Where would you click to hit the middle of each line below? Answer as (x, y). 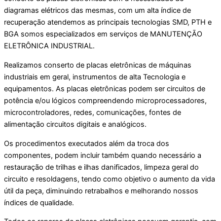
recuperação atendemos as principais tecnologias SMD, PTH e (108, 22)
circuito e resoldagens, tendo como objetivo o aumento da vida (110, 179)
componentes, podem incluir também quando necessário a (103, 155)
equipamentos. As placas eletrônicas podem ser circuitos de (105, 89)
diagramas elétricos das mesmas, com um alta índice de (97, 11)
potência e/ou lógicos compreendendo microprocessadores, (105, 101)
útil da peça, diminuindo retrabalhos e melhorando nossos (101, 191)
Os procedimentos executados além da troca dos (87, 143)
